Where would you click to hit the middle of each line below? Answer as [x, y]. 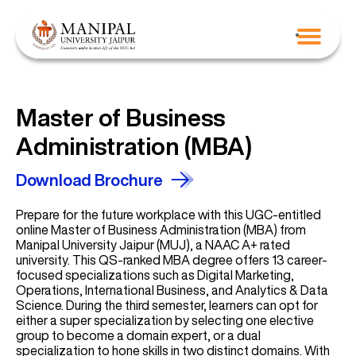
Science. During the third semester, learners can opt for [167, 305]
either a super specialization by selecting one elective [165, 320]
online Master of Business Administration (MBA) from [161, 230]
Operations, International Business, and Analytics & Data [172, 290]
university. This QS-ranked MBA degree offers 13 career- [172, 260]
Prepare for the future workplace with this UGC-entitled [168, 215]
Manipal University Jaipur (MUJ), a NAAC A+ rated [153, 245]
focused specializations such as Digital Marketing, [155, 275]
